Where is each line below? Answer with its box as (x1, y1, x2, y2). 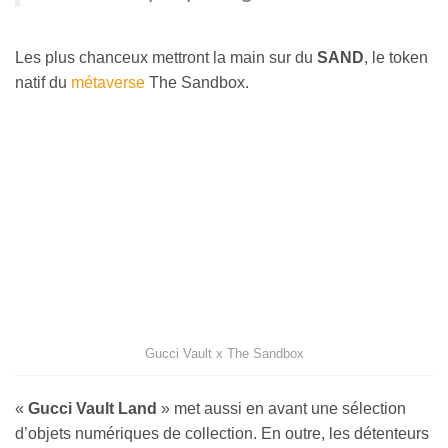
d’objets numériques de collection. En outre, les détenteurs (15, 425, 429, 443)
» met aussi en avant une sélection (157, 400, 406, 418)
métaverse (71, 74, 145, 92)
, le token (364, 49, 428, 67)
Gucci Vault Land (28, 400, 157, 418)
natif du (15, 74, 71, 92)
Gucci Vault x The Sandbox (144, 346, 304, 362)
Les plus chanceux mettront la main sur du (15, 49, 317, 67)
